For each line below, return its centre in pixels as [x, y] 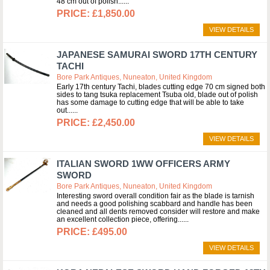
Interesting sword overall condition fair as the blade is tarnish [155, 196]
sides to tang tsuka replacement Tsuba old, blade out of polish [157, 95]
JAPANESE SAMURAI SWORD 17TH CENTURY [157, 55]
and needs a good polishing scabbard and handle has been [155, 204]
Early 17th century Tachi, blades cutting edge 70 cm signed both [161, 87]
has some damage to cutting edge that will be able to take [150, 102]
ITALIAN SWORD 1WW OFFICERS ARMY [143, 164]
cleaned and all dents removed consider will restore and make [158, 212]
